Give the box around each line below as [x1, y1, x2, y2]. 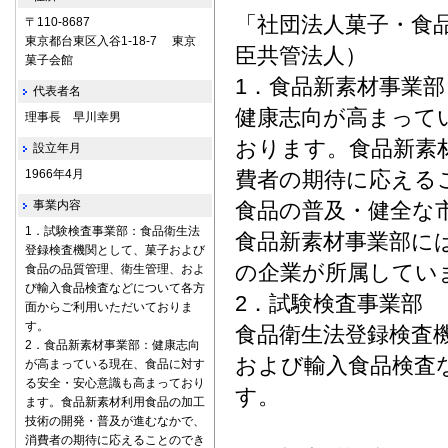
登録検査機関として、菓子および [25, 243, 205, 257]
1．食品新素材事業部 [235, 74, 445, 99]
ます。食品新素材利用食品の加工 [25, 395, 205, 409]
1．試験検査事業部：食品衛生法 [25, 224, 200, 238]
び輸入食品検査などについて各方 [25, 281, 205, 295]
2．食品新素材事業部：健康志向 [25, 338, 200, 352]
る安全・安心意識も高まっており [25, 376, 205, 390]
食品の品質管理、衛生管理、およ [25, 262, 205, 276]
